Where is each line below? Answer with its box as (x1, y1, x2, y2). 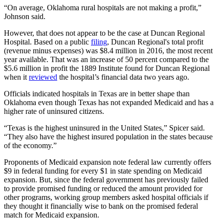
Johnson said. (4, 12, 45, 21)
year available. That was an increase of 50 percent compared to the (4, 55, 209, 64)
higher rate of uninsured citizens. (4, 107, 104, 115)
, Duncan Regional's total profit (107, 37, 203, 46)
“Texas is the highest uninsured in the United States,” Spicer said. (4, 123, 205, 132)
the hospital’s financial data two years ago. (57, 72, 189, 81)
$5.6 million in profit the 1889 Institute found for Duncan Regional (4, 64, 210, 72)
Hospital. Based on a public (4, 37, 91, 46)
